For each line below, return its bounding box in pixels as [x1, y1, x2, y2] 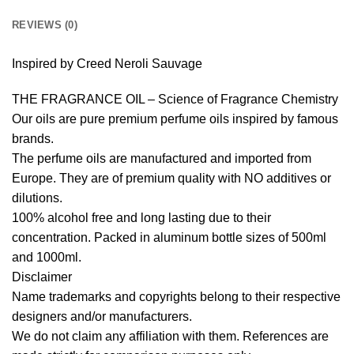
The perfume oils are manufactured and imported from [12, 152, 311, 166]
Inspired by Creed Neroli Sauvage [12, 56, 202, 70]
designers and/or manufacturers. [12, 310, 192, 324]
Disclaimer [12, 270, 72, 284]
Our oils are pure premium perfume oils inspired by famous [12, 112, 338, 126]
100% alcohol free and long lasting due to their [12, 211, 271, 225]
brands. [12, 132, 54, 146]
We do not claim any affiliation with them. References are [12, 330, 329, 344]
